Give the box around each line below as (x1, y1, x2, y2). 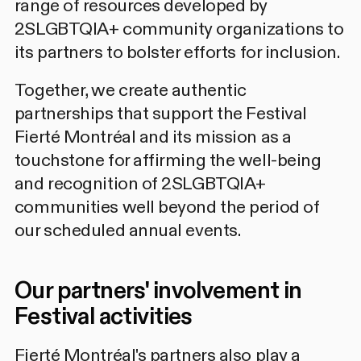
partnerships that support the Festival (14, 101, 307, 126)
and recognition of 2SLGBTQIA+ (14, 171, 266, 196)
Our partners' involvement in (14, 276, 302, 307)
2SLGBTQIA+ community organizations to (14, 16, 344, 41)
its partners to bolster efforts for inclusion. (14, 39, 340, 64)
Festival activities (14, 301, 193, 333)
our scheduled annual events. (14, 218, 241, 243)
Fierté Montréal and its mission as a (14, 124, 292, 149)
